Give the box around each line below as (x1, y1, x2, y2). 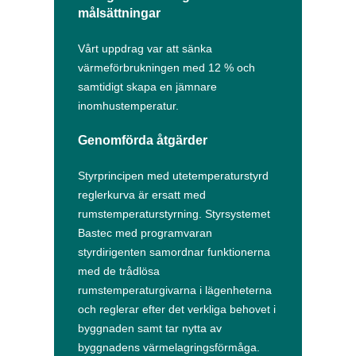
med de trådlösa (78, 265, 160, 278)
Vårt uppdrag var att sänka (78, 41, 212, 55)
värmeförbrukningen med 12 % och (78, 60, 255, 74)
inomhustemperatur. (78, 99, 179, 112)
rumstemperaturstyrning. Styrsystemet (78, 207, 270, 221)
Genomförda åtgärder (78, 133, 207, 148)
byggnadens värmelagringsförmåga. (78, 341, 260, 354)
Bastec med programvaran (78, 226, 212, 240)
